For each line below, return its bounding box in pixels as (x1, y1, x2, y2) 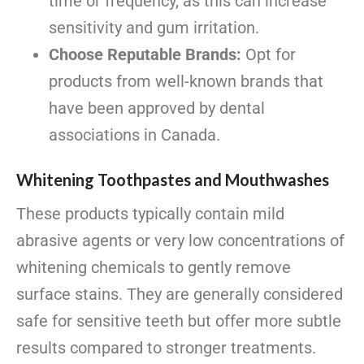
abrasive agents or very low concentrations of (16, 230, 344, 250)
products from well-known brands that (49, 71, 323, 91)
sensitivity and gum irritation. (49, 17, 259, 37)
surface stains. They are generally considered (16, 284, 343, 304)
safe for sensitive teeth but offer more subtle (16, 310, 341, 331)
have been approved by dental (49, 97, 265, 118)
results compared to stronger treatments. (16, 337, 316, 357)
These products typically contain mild (16, 203, 284, 223)
